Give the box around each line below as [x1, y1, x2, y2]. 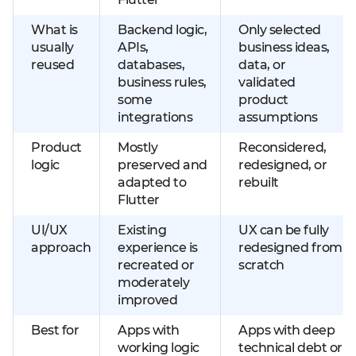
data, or [238, 57, 285, 72]
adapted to [118, 175, 186, 190]
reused [31, 57, 74, 72]
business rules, [118, 75, 207, 90]
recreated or [118, 257, 194, 273]
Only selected [238, 22, 321, 37]
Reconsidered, [238, 140, 327, 155]
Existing [118, 222, 166, 238]
